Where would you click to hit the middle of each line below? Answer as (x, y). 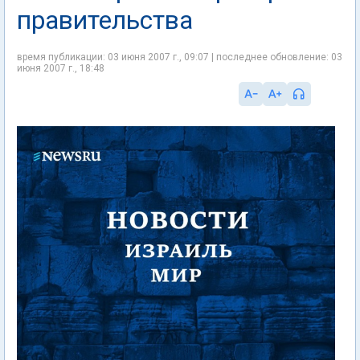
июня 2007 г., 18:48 (61, 68)
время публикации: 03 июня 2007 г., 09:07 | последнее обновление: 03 (180, 57)
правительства (105, 20)
